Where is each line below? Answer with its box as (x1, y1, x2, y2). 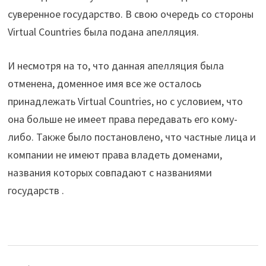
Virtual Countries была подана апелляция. (7, 25, 199, 39)
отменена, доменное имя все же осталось (7, 77, 201, 90)
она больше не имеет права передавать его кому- (7, 112, 237, 126)
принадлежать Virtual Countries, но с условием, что (7, 94, 243, 108)
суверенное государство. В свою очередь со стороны (7, 7, 254, 21)
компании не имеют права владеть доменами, (7, 148, 222, 161)
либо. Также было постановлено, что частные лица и (7, 130, 256, 144)
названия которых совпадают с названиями (7, 166, 212, 179)
